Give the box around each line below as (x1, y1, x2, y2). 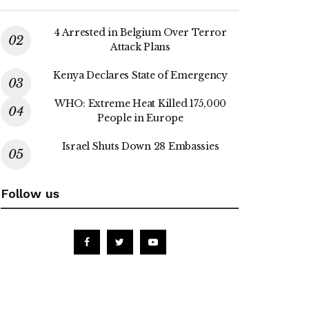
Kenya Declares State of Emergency (53, 68, 228, 81)
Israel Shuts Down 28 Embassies (61, 139, 219, 152)
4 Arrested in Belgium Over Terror (54, 26, 227, 39)
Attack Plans (110, 40, 170, 53)
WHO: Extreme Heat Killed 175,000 (54, 97, 227, 110)
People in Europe (97, 111, 183, 124)
